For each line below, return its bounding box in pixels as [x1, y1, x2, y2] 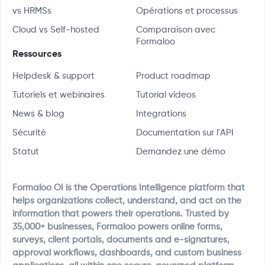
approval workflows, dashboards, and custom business [12, 248, 241, 257]
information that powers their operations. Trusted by [12, 209, 229, 218]
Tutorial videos [136, 91, 196, 99]
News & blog [12, 109, 64, 118]
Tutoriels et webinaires [12, 91, 105, 99]
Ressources [12, 50, 62, 59]
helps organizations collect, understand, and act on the [12, 196, 241, 205]
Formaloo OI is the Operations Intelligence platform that [12, 183, 245, 192]
